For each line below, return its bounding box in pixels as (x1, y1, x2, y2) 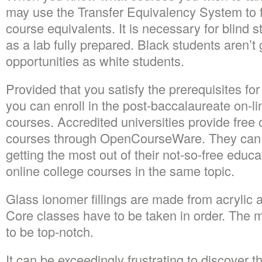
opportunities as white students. (6, 51, 184, 70)
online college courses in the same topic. (6, 161, 235, 180)
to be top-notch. (6, 222, 94, 240)
